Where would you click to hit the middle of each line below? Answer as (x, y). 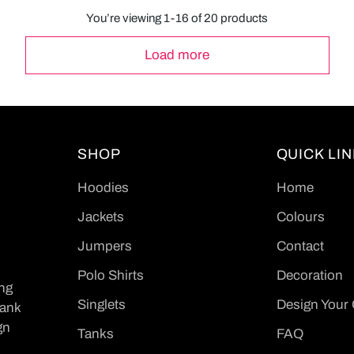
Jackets (101, 217)
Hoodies (104, 188)
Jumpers (105, 247)
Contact (300, 247)
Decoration (309, 276)
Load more (177, 55)
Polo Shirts (111, 276)
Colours (300, 217)
